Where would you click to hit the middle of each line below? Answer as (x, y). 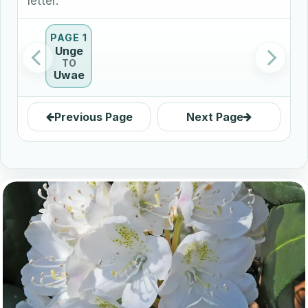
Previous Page (93, 117)
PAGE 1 (69, 38)
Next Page (215, 117)
